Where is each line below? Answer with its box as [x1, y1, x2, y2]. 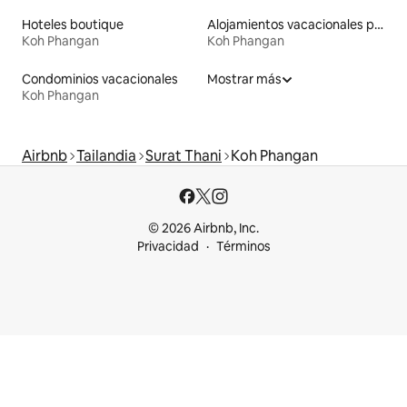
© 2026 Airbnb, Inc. [148, 220, 259, 236]
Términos [215, 238, 271, 254]
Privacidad [136, 238, 199, 254]
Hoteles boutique [22, 15, 124, 33]
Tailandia [76, 145, 136, 165]
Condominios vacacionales [22, 70, 178, 87]
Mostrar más [207, 70, 282, 87]
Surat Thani [145, 145, 222, 165]
